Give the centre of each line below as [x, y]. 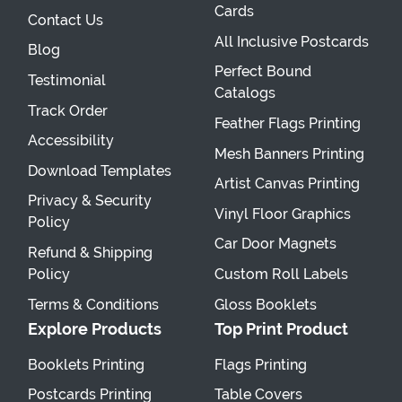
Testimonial [67, 80]
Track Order [68, 110]
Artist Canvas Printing [287, 184]
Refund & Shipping [90, 252]
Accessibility [71, 141]
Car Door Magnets [275, 244]
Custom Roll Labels [281, 274]
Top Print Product [281, 329]
